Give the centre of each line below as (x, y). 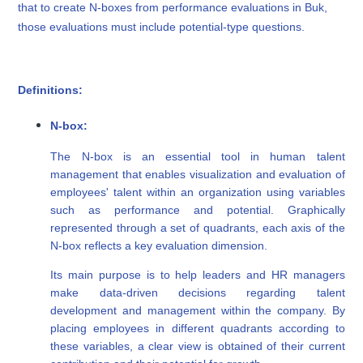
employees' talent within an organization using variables (198, 192)
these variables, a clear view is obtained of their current (198, 346)
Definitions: (51, 90)
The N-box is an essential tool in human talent (198, 157)
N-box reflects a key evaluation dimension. (159, 246)
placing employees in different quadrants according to (198, 329)
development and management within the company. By (198, 311)
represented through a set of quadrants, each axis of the (198, 228)
